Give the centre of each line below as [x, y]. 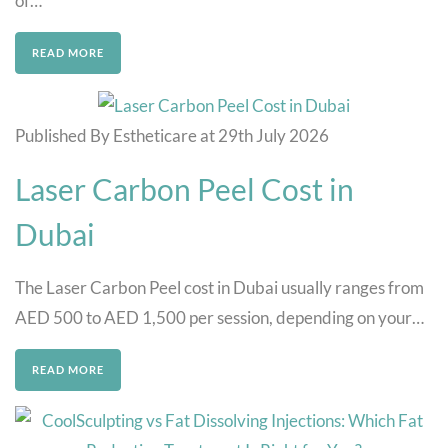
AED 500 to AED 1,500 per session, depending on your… [219, 317]
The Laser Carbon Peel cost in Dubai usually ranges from [219, 287]
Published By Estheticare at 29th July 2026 [172, 135]
